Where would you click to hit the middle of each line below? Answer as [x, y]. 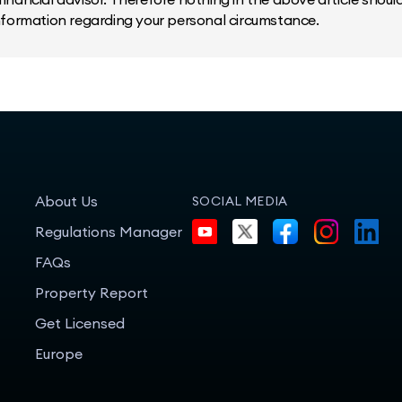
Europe [59, 354]
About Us [66, 201]
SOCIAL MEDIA [240, 201]
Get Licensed [80, 323]
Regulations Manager [109, 232]
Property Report [92, 293]
